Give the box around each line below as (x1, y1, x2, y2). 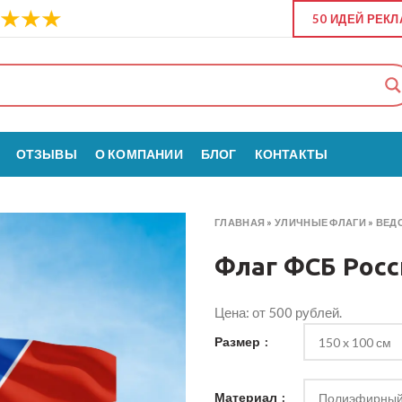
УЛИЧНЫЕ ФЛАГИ (275, 216, 366, 228)
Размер (214, 334, 263, 349)
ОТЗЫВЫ (15, 146, 77, 162)
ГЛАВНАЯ (214, 216, 266, 228)
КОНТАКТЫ (254, 146, 328, 162)
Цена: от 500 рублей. (214, 304, 342, 320)
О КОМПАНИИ (94, 146, 183, 162)
